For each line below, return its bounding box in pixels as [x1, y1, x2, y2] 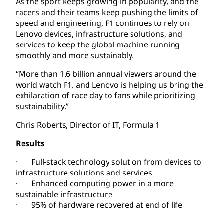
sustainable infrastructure [16, 188, 112, 199]
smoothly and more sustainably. [16, 49, 134, 61]
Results [16, 137, 44, 149]
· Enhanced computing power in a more [16, 177, 174, 189]
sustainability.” [16, 100, 69, 111]
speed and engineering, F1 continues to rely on [16, 17, 189, 28]
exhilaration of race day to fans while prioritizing [16, 89, 195, 101]
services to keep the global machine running [16, 39, 180, 50]
